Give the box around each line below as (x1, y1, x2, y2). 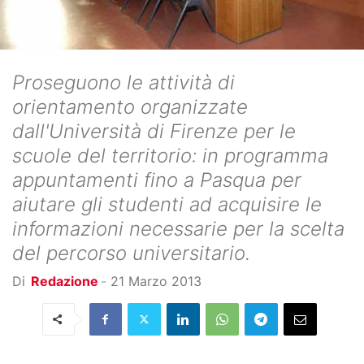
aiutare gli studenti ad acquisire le (12, 192, 322, 216)
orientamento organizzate (12, 94, 248, 119)
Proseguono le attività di (12, 70, 235, 94)
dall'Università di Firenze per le (12, 119, 296, 143)
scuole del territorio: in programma (12, 143, 328, 167)
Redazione (31, 272, 98, 289)
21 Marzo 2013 (110, 272, 201, 289)
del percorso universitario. (12, 240, 250, 265)
